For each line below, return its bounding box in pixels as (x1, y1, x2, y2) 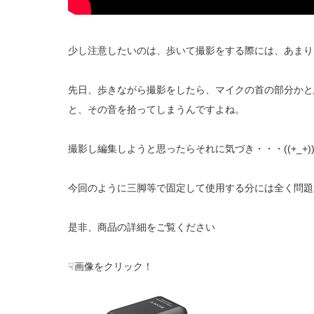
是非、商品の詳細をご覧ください (68, 221, 215, 233)
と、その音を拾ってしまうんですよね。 (68, 104, 245, 116)
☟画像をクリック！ (68, 261, 153, 273)
